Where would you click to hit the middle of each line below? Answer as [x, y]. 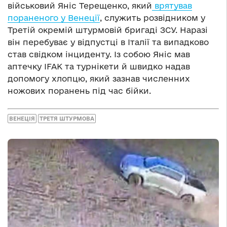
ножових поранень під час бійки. [79, 90]
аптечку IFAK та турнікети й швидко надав [99, 66]
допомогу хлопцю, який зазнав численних [99, 78]
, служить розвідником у [153, 17]
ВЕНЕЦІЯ [22, 119]
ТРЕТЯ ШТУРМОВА [67, 119]
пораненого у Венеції [54, 17]
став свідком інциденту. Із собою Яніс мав [99, 54]
